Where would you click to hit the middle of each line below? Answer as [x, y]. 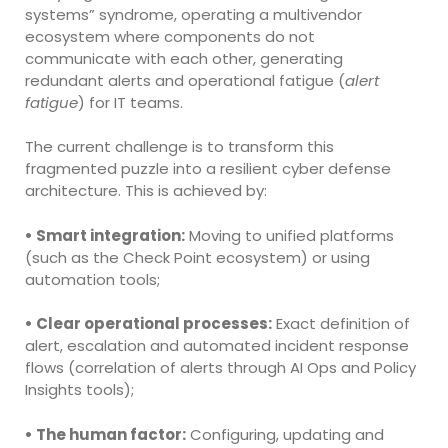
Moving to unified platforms [289, 235]
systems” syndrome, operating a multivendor [193, 14]
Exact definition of [341, 324]
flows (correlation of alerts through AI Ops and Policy [220, 368]
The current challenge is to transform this [179, 147]
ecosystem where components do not [170, 36]
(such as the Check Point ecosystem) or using [197, 257]
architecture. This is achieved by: [146, 191]
